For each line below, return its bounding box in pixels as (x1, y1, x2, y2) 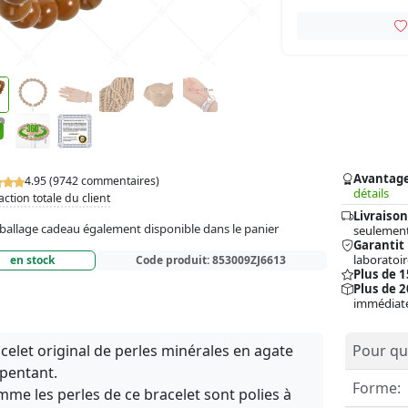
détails (352, 185, 389, 201)
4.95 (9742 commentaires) (25, 172, 159, 189)
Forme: (352, 378, 401, 398)
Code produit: (136, 252, 213, 269)
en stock (10, 252, 56, 269)
